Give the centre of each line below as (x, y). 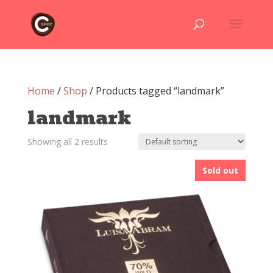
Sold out (221, 170)
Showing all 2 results (67, 142)
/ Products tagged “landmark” (155, 91)
